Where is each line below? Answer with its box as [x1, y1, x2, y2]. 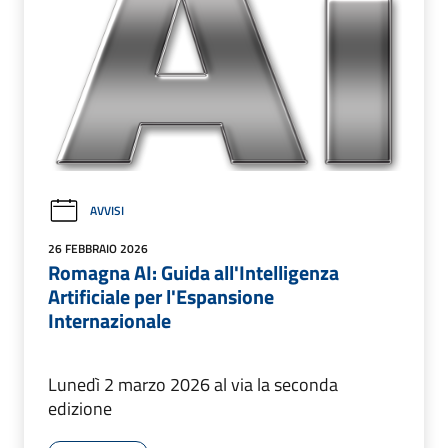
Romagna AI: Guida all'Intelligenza [48, 256, 339, 288]
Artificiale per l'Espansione [48, 280, 274, 312]
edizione [48, 394, 112, 422]
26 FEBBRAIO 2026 [48, 238, 148, 258]
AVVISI [90, 201, 124, 221]
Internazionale [48, 304, 171, 336]
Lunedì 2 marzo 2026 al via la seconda [48, 370, 338, 398]
